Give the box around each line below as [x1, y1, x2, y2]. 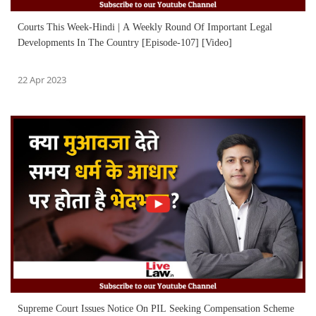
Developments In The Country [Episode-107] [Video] [18, 37, 232, 48]
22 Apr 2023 [18, 73, 66, 86]
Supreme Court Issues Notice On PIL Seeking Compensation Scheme [18, 303, 294, 314]
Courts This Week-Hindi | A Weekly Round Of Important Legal [18, 21, 272, 32]
